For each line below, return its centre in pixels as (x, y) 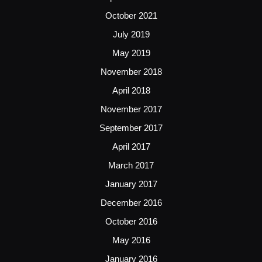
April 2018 (131, 90)
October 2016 (131, 221)
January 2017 (131, 184)
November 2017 (131, 109)
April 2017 (131, 146)
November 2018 (131, 71)
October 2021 (131, 15)
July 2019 (131, 34)
